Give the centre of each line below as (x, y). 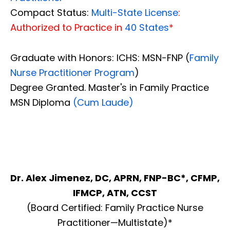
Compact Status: (50, 13)
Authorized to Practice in (68, 28)
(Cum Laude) (102, 103)
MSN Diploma (40, 103)
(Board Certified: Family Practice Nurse (115, 208)
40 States (147, 28)
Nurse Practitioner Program (72, 73)
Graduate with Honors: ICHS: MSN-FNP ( (100, 58)
